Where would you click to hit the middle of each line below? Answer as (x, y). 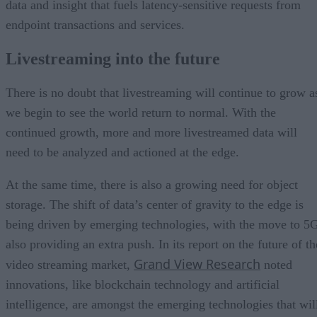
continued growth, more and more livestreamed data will (151, 133)
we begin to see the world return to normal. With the (141, 113)
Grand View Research (197, 264)
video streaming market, (70, 265)
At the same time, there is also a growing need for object (152, 185)
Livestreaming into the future (113, 59)
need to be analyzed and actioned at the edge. (122, 152)
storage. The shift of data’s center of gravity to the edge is (155, 205)
